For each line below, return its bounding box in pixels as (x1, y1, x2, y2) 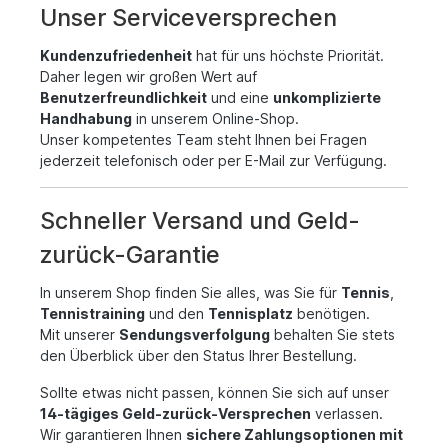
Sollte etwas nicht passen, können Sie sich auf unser (40, 384, 389, 401)
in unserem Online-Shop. (132, 110, 299, 127)
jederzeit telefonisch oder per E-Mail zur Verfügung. (40, 152, 387, 169)
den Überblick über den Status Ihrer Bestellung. (40, 347, 357, 364)
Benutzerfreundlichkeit (40, 89, 207, 106)
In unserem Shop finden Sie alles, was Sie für (40, 284, 341, 301)
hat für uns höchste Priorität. (192, 47, 384, 64)
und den (145, 305, 208, 322)
